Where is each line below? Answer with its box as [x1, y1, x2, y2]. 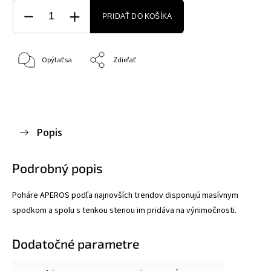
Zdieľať [113, 55, 135, 65]
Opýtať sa [42, 55, 72, 65]
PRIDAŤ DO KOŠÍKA [102, 11, 172, 21]
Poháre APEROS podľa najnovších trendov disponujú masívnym [12, 189, 238, 201]
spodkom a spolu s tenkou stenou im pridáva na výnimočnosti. [12, 204, 237, 217]
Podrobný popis [12, 160, 103, 175]
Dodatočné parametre [12, 235, 139, 251]
